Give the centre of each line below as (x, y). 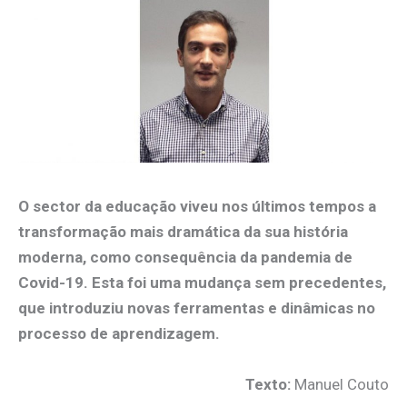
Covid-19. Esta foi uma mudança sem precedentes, (202, 283)
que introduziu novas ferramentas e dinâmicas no (197, 308)
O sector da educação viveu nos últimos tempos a (197, 207)
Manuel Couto (342, 384)
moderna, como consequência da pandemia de (185, 258)
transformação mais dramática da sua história (183, 232)
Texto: (270, 384)
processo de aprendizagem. (119, 334)
